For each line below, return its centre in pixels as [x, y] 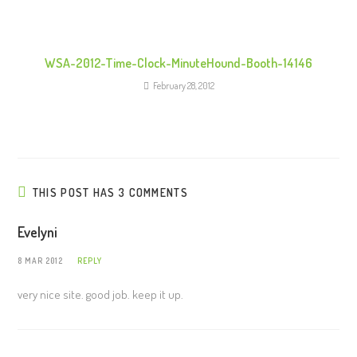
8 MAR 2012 [41, 261]
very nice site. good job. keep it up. [101, 294]
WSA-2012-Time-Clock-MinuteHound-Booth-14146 [178, 63]
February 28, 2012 [183, 86]
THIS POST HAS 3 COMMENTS [110, 192]
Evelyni [38, 232]
